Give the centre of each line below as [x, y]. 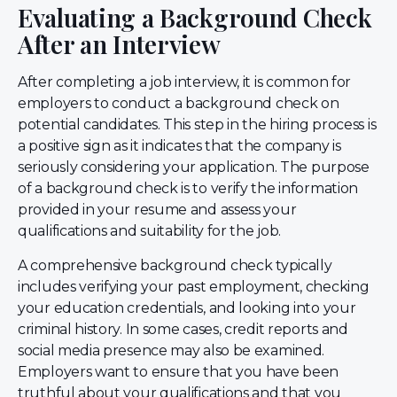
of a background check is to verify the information [188, 189]
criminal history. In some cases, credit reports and [183, 329]
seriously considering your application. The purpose [194, 167]
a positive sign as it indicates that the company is [179, 146]
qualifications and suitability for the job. [150, 231]
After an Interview [119, 44]
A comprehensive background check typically [175, 265]
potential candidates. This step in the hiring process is [197, 125]
